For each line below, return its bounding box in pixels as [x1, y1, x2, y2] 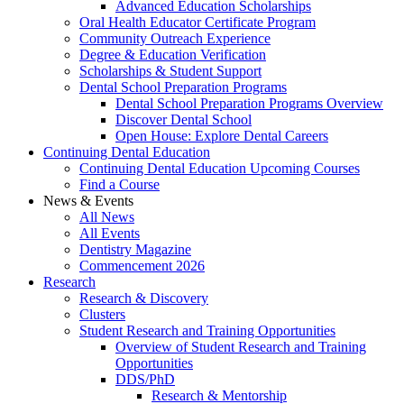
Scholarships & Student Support [79, 62, 262, 78]
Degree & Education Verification [79, 46, 266, 62]
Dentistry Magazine [79, 241, 191, 257]
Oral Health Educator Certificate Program [79, 14, 316, 30]
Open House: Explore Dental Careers [115, 127, 328, 143]
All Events [79, 225, 140, 241]
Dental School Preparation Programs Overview [115, 95, 383, 111]
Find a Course [79, 176, 160, 192]
